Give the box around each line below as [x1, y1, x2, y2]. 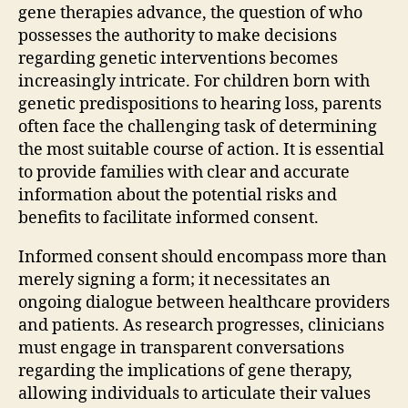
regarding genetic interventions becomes [18, 48, 338, 70]
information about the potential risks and [18, 185, 337, 207]
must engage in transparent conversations [18, 338, 344, 360]
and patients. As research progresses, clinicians [18, 315, 384, 337]
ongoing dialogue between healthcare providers [18, 292, 390, 314]
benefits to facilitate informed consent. [18, 208, 319, 229]
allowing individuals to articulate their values [18, 383, 371, 405]
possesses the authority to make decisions [18, 25, 337, 47]
